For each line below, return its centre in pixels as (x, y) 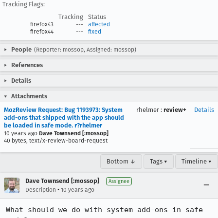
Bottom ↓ (121, 161)
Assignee (119, 181)
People (21, 49)
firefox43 (42, 24)
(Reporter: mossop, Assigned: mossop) (85, 50)
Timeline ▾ (197, 161)
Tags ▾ (159, 161)
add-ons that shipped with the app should (64, 118)
